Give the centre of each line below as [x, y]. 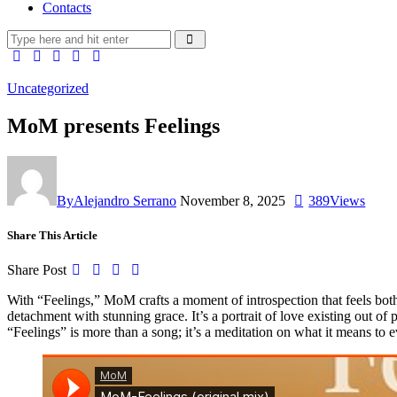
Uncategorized [48, 88]
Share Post [37, 270]
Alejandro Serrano [125, 200]
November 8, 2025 [233, 200]
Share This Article [52, 235]
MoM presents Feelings [113, 125]
